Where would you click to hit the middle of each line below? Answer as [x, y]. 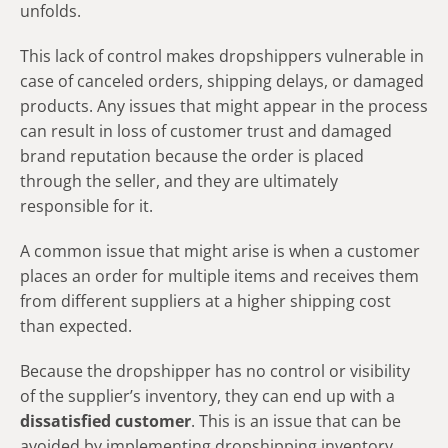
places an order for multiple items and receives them [219, 276]
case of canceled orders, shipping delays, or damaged [222, 81]
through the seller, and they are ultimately [179, 181]
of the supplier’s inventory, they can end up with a [207, 396]
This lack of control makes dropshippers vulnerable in [222, 56]
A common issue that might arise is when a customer [220, 251]
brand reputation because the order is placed [192, 156]
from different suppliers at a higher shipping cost [205, 301]
